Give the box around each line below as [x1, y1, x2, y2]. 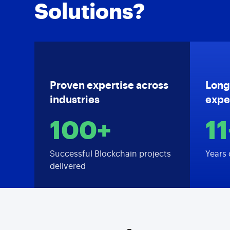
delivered [50, 162, 86, 170]
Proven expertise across [50, 81, 168, 91]
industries [50, 95, 100, 105]
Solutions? [34, 1, 145, 23]
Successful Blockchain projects [50, 150, 171, 158]
